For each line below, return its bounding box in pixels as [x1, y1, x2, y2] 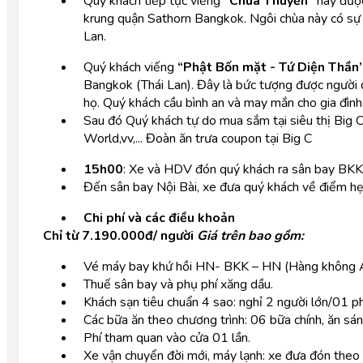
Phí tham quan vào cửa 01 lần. [83, 329, 250, 347]
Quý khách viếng [83, 58, 177, 76]
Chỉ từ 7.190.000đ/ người [43, 227, 194, 245]
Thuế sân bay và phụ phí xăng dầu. [83, 275, 273, 293]
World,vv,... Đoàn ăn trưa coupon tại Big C [83, 130, 312, 147]
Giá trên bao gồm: [197, 227, 304, 245]
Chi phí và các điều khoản [83, 209, 235, 227]
